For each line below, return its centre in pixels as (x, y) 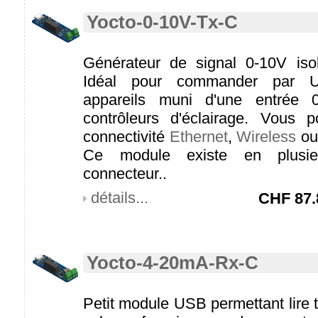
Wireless (267, 137)
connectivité (126, 137)
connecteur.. (125, 174)
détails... (120, 198)
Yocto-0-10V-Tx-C (162, 22)
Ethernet (198, 137)
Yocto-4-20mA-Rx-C (172, 263)
